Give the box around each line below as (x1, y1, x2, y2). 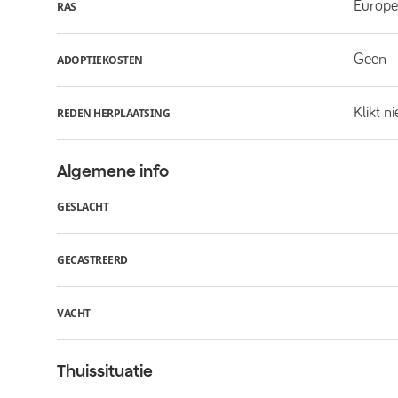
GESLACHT (57, 198, 108, 214)
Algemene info (57, 162, 169, 180)
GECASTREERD (57, 251, 128, 267)
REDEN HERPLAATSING (57, 105, 170, 121)
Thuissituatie (57, 362, 153, 380)
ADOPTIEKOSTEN (57, 52, 143, 68)
